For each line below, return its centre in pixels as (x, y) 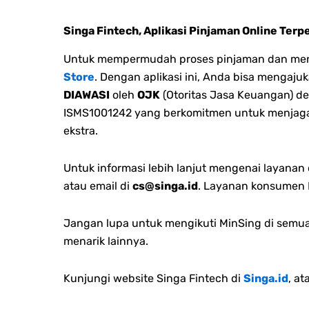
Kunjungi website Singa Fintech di (152, 278)
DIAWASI (87, 94)
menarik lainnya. (106, 241)
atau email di (98, 186)
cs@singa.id (165, 186)
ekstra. (81, 130)
